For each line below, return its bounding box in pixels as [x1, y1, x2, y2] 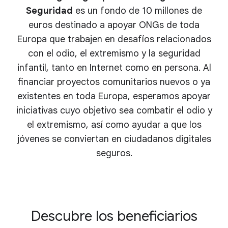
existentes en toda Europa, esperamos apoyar [17, 91, 211, 102]
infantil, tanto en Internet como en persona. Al [17, 62, 211, 74]
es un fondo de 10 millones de [73, 5, 202, 17]
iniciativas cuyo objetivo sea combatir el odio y [16, 105, 212, 117]
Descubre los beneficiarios [31, 207, 197, 225]
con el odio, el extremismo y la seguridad [27, 48, 201, 60]
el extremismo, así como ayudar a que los [26, 119, 202, 131]
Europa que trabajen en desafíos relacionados [17, 34, 211, 45]
